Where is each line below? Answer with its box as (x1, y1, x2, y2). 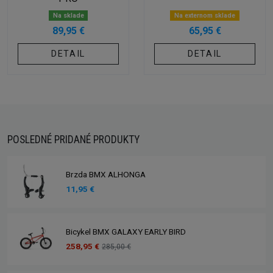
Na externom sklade (174, 11, 235, 19)
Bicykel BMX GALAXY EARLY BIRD (66, 227, 186, 237)
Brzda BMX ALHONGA (66, 169, 146, 180)
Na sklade (52, 11, 84, 19)
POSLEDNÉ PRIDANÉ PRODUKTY (7, 133, 140, 146)
